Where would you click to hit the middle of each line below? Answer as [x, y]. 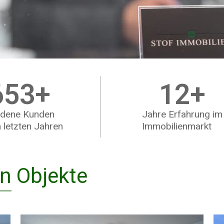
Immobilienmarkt [176, 126]
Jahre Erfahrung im [182, 114]
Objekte [49, 175]
